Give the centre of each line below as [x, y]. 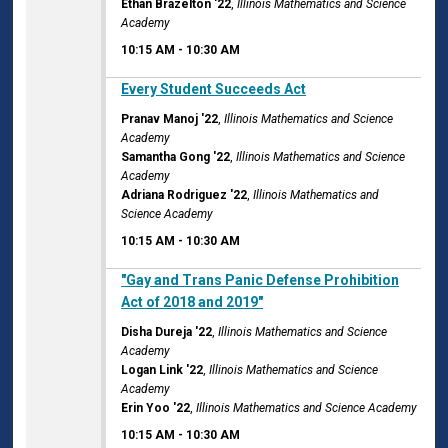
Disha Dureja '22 [167, 332]
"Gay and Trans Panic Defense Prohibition [260, 280]
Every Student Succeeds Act [214, 89]
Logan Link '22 [162, 370]
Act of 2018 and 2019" [192, 302]
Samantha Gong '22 [176, 157]
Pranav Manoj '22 [170, 119]
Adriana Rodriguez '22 [184, 195]
